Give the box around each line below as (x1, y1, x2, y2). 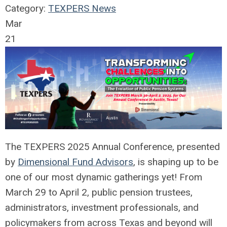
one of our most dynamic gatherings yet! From (5, 171, 202, 183)
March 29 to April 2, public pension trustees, (5, 186, 193, 198)
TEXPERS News (48, 3, 116, 14)
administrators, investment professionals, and (5, 201, 199, 213)
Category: (5, 3, 48, 14)
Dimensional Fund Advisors (18, 156, 133, 168)
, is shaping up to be (133, 156, 218, 168)
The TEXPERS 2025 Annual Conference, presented (5, 140, 220, 153)
